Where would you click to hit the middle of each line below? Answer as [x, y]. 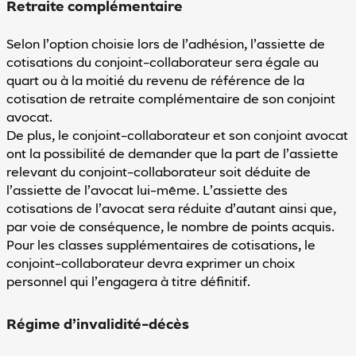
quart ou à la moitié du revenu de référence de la [155, 81]
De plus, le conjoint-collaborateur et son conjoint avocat [177, 136]
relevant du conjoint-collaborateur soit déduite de [158, 173]
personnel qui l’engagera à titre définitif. [128, 282]
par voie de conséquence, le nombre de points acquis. [170, 228]
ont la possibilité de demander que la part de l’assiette [172, 155]
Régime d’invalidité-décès [97, 325]
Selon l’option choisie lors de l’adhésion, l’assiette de [165, 45]
